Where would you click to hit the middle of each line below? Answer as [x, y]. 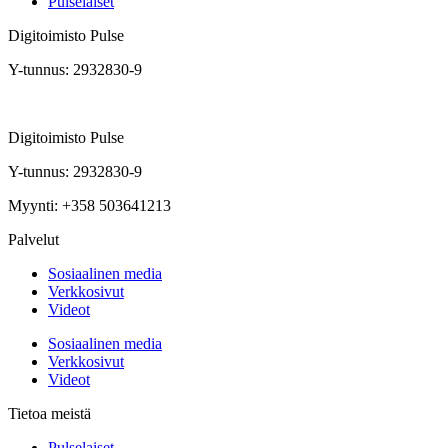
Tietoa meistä [49, 413]
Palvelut [33, 239]
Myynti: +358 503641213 [91, 205]
